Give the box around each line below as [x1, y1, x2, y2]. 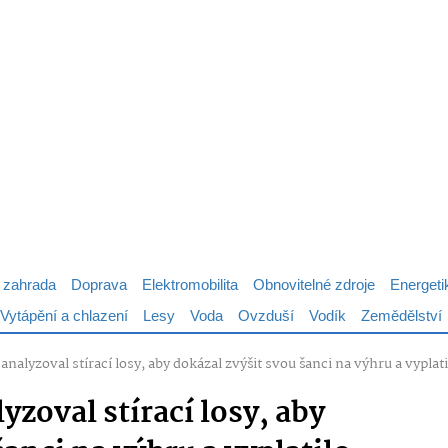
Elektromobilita [142, 273, 238, 298]
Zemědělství [361, 304, 442, 329]
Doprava [71, 273, 127, 298]
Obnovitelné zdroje [253, 273, 375, 298]
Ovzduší [238, 304, 294, 329]
